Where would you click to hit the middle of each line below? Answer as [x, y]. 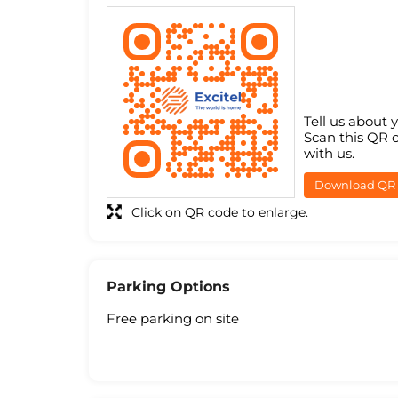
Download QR [354, 185]
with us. [329, 154]
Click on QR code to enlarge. [219, 213]
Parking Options [168, 287]
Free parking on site [172, 319]
